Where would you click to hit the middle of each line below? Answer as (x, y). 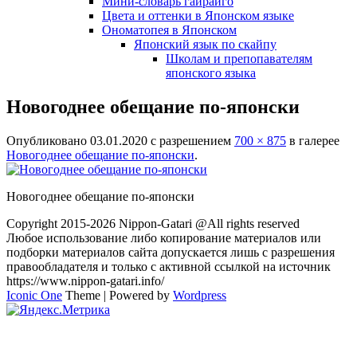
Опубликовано (48, 140)
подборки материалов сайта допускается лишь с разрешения (171, 252)
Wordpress (200, 295)
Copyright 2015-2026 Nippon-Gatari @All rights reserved (153, 223)
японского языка (211, 73)
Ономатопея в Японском (169, 30)
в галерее (313, 140)
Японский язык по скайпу (205, 44)
